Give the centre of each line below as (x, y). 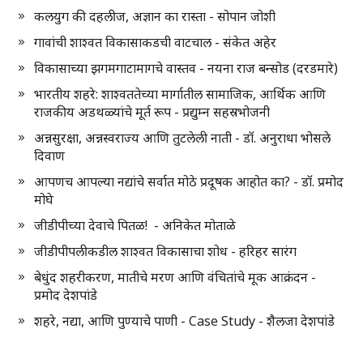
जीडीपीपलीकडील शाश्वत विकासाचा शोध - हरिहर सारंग (166, 252)
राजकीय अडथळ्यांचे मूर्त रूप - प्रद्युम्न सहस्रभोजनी (152, 112)
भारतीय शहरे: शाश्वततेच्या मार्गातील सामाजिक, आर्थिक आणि (180, 94)
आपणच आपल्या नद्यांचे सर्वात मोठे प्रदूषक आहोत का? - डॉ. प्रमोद (189, 182)
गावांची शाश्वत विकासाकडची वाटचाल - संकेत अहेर (156, 43)
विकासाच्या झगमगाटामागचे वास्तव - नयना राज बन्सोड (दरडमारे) (186, 68)
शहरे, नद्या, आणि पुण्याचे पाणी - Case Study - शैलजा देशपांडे (185, 321)
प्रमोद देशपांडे (66, 295)
